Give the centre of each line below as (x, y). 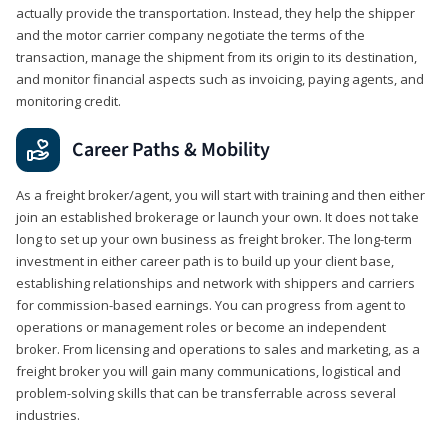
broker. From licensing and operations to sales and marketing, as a (218, 348)
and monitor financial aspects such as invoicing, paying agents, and (220, 78)
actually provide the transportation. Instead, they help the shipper (215, 12)
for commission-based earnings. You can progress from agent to (211, 304)
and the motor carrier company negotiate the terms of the (190, 34)
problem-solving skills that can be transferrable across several (206, 392)
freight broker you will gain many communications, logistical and (208, 370)
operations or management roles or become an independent (201, 326)
